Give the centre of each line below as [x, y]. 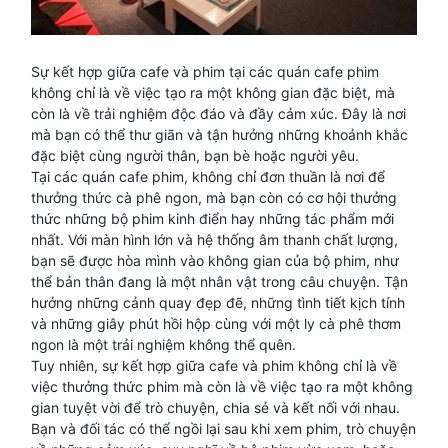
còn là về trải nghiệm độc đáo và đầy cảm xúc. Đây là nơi [218, 113]
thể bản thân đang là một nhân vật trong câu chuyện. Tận [219, 281]
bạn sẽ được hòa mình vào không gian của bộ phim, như [215, 260]
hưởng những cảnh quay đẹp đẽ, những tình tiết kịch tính [218, 302]
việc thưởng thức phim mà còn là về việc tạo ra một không [222, 386]
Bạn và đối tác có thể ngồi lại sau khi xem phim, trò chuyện [223, 428]
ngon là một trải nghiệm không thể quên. [163, 344]
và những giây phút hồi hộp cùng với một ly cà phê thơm [216, 323]
